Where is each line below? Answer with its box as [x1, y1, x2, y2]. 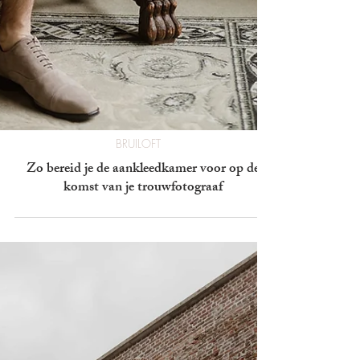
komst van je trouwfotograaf [63, 321, 223, 345]
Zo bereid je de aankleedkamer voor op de [27, 302, 260, 326]
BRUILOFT [116, 280, 161, 296]
